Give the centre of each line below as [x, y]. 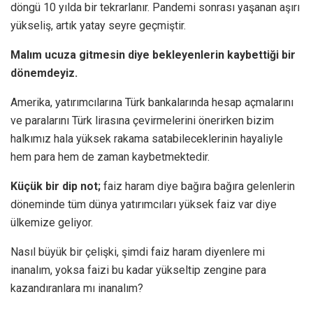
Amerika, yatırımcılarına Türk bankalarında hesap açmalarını [152, 102]
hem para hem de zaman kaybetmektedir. [110, 156]
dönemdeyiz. [44, 73]
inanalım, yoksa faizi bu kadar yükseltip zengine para [138, 270]
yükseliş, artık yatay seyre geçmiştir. [98, 25]
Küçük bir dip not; [56, 186]
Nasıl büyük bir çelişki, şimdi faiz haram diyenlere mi [138, 252]
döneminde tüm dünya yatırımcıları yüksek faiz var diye [144, 204]
